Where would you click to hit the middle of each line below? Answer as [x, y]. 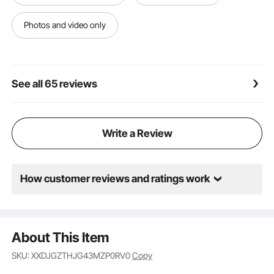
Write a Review [137, 133]
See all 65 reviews [55, 83]
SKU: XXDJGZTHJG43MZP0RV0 [72, 255]
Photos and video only [65, 25]
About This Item [61, 238]
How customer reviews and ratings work [115, 179]
